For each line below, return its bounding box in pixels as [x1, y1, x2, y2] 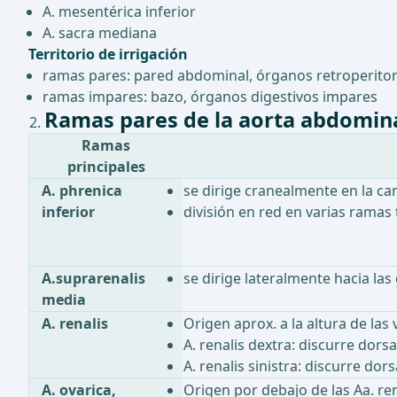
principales [66, 157, 145, 177]
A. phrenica [42, 181, 123, 201]
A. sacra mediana [43, 23, 157, 43]
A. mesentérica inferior [43, 2, 196, 22]
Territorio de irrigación [28, 44, 188, 65]
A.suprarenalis [42, 269, 146, 289]
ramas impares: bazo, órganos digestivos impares [43, 87, 378, 107]
